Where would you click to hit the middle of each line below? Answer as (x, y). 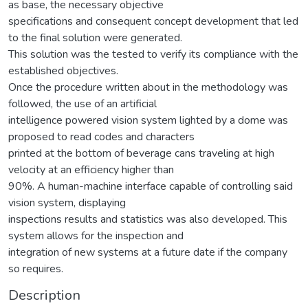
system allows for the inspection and (96, 235)
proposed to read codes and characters (101, 136)
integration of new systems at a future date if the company (148, 252)
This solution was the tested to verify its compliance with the (153, 54)
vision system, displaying (67, 202)
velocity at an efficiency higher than (91, 169)
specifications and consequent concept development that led (153, 21)
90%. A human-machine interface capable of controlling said (151, 186)
